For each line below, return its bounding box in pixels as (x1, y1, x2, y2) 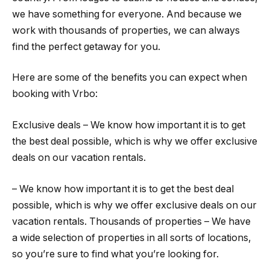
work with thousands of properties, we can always (12, 24, 240, 36)
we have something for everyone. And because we (12, 8, 242, 20)
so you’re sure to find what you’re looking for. (12, 248, 219, 260)
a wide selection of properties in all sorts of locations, (12, 231, 251, 243)
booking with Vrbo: (12, 88, 98, 100)
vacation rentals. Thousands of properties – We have (12, 215, 251, 227)
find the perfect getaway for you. (12, 40, 160, 52)
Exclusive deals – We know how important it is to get (12, 119, 245, 131)
